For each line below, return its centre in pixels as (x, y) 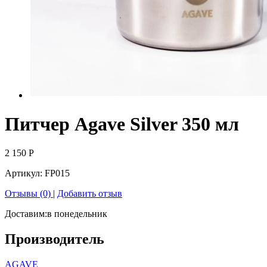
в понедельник (77, 214)
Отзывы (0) (29, 194)
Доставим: (26, 214)
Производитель (55, 239)
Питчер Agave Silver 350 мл (122, 124)
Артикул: (25, 173)
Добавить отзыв (90, 194)
